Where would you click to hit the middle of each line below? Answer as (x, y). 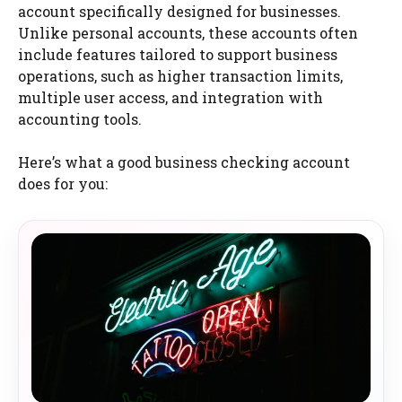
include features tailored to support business (178, 54)
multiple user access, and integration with (170, 97)
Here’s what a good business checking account (184, 162)
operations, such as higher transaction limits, (180, 75)
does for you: (63, 183)
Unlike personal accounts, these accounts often (188, 32)
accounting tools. (80, 118)
